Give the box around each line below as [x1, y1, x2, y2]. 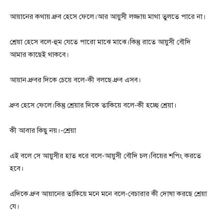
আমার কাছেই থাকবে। [10, 50, 69, 59]
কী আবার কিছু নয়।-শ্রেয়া [10, 126, 76, 135]
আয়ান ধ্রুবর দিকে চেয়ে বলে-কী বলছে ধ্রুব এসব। [10, 75, 141, 85]
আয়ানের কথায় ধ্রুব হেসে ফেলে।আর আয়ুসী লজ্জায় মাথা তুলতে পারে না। [10, 12, 206, 21]
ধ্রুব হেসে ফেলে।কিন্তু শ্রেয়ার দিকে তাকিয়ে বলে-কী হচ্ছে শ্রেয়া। [10, 101, 177, 110]
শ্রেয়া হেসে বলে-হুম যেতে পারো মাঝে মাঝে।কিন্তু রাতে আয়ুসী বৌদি [10, 37, 191, 47]
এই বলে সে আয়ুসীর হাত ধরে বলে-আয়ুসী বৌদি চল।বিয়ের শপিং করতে [10, 151, 201, 161]
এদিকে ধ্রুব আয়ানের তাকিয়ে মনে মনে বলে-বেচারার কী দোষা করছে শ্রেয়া [10, 189, 207, 199]
